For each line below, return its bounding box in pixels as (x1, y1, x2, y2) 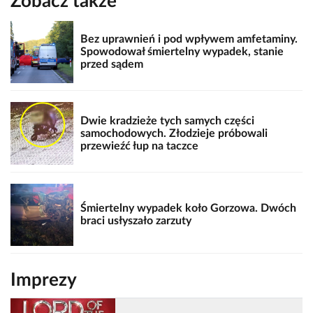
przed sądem (80, 59, 143, 71)
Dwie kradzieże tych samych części (80, 115, 254, 126)
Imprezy (10, 271, 77, 290)
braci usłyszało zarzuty (80, 215, 191, 227)
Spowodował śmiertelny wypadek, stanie (80, 46, 284, 58)
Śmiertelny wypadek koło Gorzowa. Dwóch (80, 203, 296, 214)
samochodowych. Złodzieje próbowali (80, 127, 268, 139)
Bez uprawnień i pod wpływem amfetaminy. (80, 34, 298, 45)
